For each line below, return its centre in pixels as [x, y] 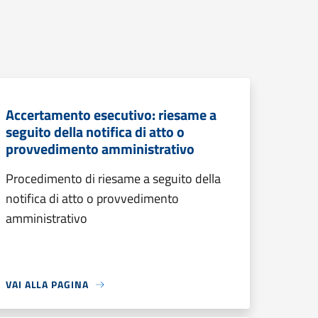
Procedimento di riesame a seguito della [113, 179]
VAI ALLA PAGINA [47, 284]
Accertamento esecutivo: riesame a [111, 115]
